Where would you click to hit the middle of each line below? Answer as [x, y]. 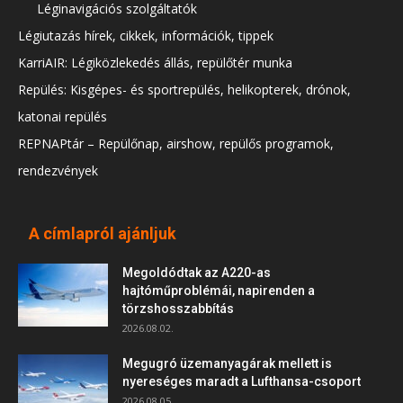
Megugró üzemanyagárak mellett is [227, 364]
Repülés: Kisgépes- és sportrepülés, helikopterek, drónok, [184, 90]
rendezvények [58, 171]
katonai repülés [63, 117]
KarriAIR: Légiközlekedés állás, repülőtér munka [155, 63]
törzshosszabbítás [178, 309]
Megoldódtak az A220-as [197, 273]
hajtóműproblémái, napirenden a [219, 291]
